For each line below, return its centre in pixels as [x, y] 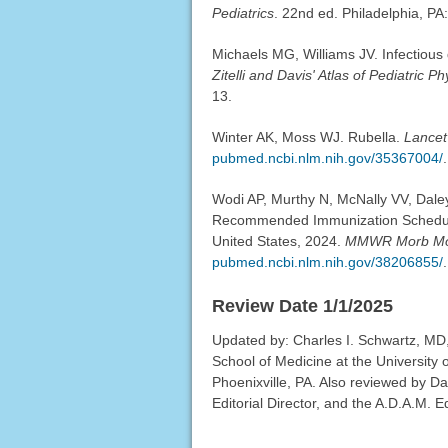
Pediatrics [242, 13]
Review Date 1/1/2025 [302, 306]
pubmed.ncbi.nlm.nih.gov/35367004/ [327, 158]
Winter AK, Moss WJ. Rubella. [307, 137]
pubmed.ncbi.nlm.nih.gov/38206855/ [327, 262]
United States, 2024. [278, 241]
